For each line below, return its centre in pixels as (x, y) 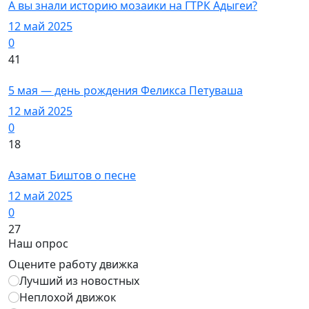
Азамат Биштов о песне (72, 175)
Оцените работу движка (73, 264)
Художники (39, 77)
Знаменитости (46, 161)
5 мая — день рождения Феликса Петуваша (126, 90)
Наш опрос (38, 243)
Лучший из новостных (79, 281)
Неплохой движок (68, 297)
